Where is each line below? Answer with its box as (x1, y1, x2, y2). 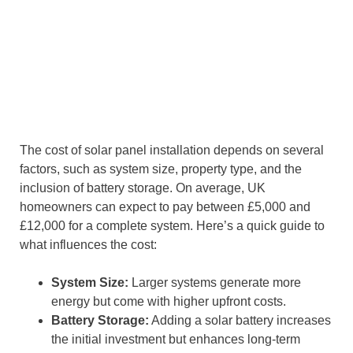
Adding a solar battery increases (149, 314, 331, 328)
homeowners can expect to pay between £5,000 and (20, 200, 310, 214)
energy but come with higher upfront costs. (51, 295, 286, 309)
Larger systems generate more (128, 276, 301, 290)
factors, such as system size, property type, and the (20, 162, 302, 176)
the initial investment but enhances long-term (51, 333, 300, 347)
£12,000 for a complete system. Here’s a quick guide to (20, 219, 325, 233)
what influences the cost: (20, 238, 157, 252)
